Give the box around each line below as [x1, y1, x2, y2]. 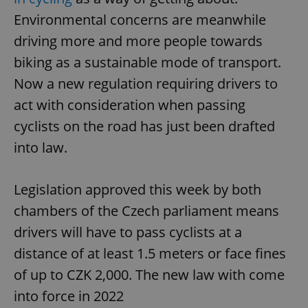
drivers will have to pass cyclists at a [14, 223, 242, 242]
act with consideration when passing [14, 96, 245, 115]
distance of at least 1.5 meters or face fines [14, 244, 286, 263]
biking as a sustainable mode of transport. [14, 53, 281, 72]
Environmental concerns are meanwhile [14, 10, 266, 30]
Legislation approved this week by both [14, 180, 261, 199]
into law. [14, 138, 67, 157]
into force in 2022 [14, 287, 124, 306]
